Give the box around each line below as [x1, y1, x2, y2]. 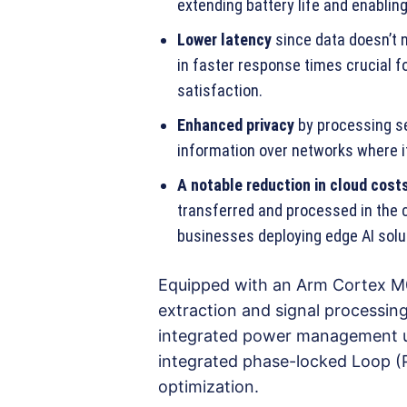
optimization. [158, 377, 259, 397]
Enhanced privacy [177, 115, 294, 135]
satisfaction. [177, 81, 263, 101]
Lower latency [177, 30, 272, 50]
